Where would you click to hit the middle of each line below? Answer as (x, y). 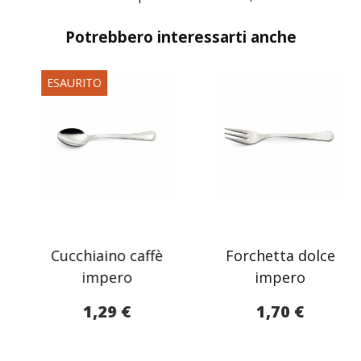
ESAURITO (61, 82)
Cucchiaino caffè (94, 255)
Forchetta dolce (267, 255)
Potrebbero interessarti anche (180, 36)
